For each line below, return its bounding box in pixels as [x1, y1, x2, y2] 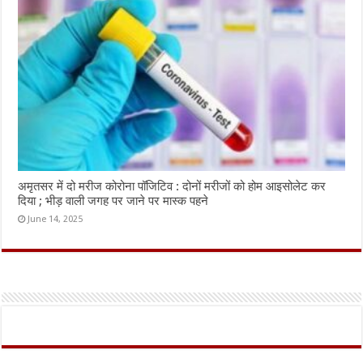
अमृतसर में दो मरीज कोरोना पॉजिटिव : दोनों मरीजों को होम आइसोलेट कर [18, 179, 327, 194]
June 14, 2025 [28, 214, 83, 225]
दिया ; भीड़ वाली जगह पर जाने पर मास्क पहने [18, 194, 209, 209]
